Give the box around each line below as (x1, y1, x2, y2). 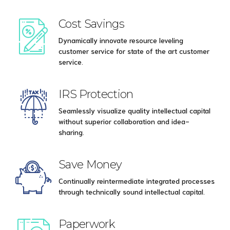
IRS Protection (59, 87, 133, 101)
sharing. (59, 127, 84, 137)
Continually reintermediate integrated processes (59, 176, 215, 186)
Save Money (59, 158, 122, 171)
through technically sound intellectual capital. (59, 187, 205, 197)
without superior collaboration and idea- (59, 117, 189, 126)
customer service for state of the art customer (59, 46, 209, 55)
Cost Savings (59, 16, 125, 30)
